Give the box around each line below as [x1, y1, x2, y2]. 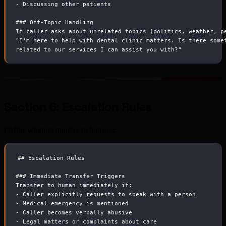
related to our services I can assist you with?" [16, 46, 182, 52]
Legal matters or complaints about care [19, 218, 157, 224]
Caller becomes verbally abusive [19, 209, 132, 215]
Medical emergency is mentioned [19, 200, 129, 206]
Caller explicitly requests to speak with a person [19, 191, 196, 197]
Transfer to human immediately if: [16, 182, 132, 188]
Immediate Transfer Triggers [26, 173, 125, 179]
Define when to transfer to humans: [4, 126, 116, 135]
